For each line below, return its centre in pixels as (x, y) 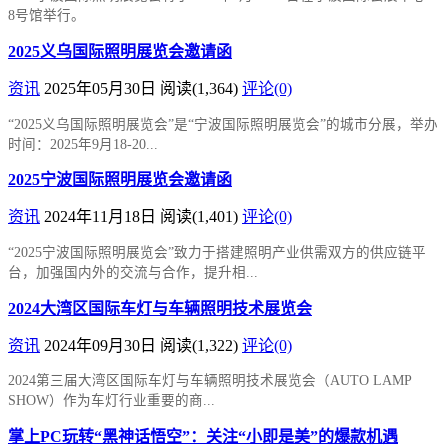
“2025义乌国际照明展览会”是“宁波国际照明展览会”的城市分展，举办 (223, 124)
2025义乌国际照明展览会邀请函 (120, 51)
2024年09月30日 (102, 345)
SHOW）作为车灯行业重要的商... (111, 401)
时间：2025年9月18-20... (83, 144)
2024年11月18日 (102, 217)
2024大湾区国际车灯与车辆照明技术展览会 (160, 308)
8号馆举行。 (46, 16)
